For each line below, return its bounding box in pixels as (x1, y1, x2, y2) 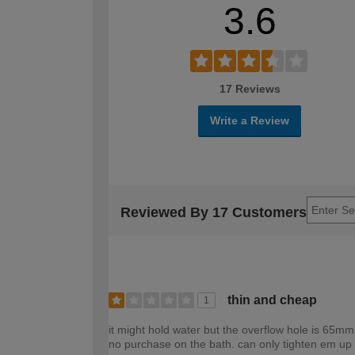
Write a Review (210, 113, 289, 127)
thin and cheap (227, 292, 317, 307)
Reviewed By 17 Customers (120, 204, 307, 221)
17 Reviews (219, 82, 281, 95)
